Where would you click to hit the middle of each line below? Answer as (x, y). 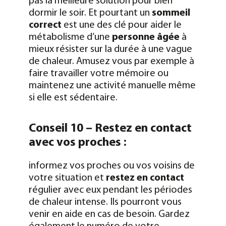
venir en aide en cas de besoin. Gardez (109, 214)
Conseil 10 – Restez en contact (110, 128)
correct (45, 25)
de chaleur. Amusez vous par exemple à (111, 61)
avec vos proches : (77, 143)
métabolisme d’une (70, 37)
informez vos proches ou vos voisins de (111, 166)
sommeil (171, 13)
